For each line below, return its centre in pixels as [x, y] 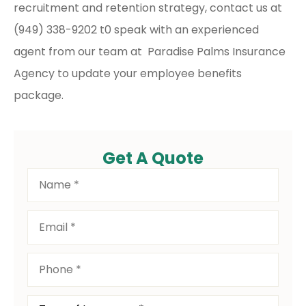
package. [40, 96]
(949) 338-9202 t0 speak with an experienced [136, 30]
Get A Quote [153, 158]
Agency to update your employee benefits [128, 74]
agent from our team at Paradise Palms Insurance [150, 52]
